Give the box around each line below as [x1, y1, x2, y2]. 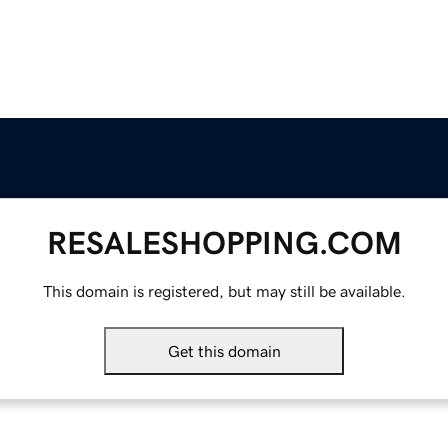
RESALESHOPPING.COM [46, 227, 402, 260]
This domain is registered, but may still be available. [42, 283, 406, 300]
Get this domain [167, 343, 281, 360]
